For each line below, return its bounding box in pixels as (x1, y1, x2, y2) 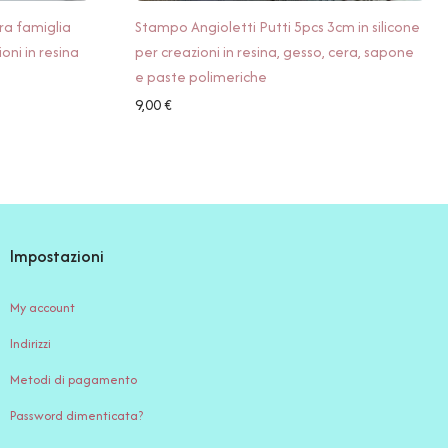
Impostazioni (10, 243, 104, 268)
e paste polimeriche (134, 65, 267, 87)
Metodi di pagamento (10, 369, 137, 389)
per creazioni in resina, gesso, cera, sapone (134, 40, 414, 62)
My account (10, 297, 75, 317)
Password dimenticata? (10, 405, 143, 425)
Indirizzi (10, 333, 51, 353)
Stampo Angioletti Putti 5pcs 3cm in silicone (134, 15, 420, 37)
